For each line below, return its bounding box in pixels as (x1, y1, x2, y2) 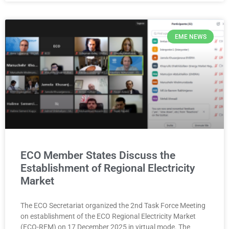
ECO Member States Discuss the (20, 149, 175, 162)
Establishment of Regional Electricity (20, 162, 195, 175)
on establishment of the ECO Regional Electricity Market (20, 212, 196, 221)
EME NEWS (174, 33, 207, 40)
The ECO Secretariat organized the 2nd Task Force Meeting (20, 201, 205, 210)
